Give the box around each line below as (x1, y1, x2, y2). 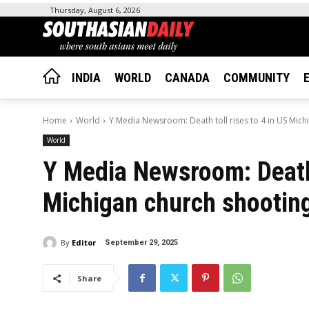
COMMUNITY (223, 70, 290, 85)
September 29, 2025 (105, 238, 178, 248)
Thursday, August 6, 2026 (50, 5, 140, 16)
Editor (72, 237, 96, 248)
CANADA (165, 70, 210, 85)
